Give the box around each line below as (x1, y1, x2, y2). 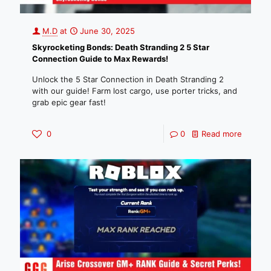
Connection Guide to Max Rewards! (32, 54, 168, 64)
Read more (201, 129, 242, 139)
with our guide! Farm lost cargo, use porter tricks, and (32, 86, 237, 96)
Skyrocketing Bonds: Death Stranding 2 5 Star (32, 42, 209, 53)
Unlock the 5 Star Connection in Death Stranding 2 (32, 74, 224, 85)
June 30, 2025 (80, 26, 135, 36)
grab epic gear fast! (32, 97, 106, 108)
